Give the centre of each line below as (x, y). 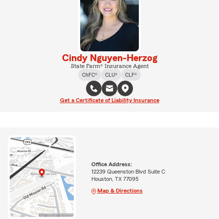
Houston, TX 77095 (115, 179)
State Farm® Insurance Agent (109, 66)
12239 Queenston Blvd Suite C (128, 171)
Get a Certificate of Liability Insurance (109, 100)
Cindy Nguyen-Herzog (109, 58)
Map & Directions (120, 190)
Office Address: (111, 164)
